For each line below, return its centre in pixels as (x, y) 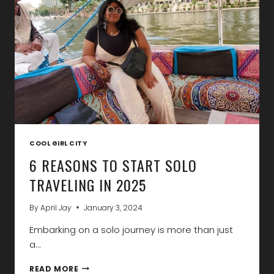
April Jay (56, 207)
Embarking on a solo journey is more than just (131, 229)
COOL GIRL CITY (58, 144)
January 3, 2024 (113, 207)
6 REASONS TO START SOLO (113, 165)
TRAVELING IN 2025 (88, 184)
